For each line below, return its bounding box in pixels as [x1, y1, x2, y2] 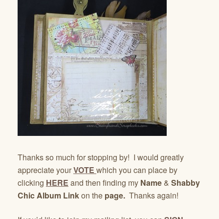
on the [81, 190, 105, 201]
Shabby [171, 177, 200, 189]
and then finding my [68, 177, 140, 189]
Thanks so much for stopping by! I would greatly [18, 152, 184, 163]
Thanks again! [125, 190, 178, 201]
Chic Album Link [18, 190, 81, 201]
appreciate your [18, 164, 73, 176]
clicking [18, 177, 46, 189]
